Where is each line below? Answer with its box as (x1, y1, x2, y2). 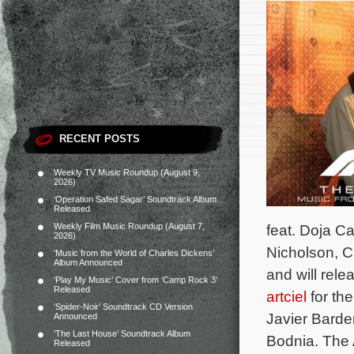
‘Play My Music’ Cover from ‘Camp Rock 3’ (54, 275, 217, 284)
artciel (266, 288, 307, 305)
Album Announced (54, 258, 122, 267)
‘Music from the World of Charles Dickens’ (54, 248, 214, 258)
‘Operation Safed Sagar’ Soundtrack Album (54, 194, 217, 204)
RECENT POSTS (59, 133, 140, 145)
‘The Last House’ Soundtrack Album (54, 329, 190, 338)
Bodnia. (266, 332, 322, 349)
